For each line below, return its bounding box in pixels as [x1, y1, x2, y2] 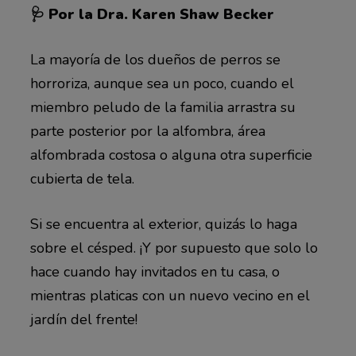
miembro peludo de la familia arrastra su [29, 97, 296, 117]
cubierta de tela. [29, 168, 134, 188]
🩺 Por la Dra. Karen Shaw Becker [29, 4, 274, 24]
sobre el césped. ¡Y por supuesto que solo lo [29, 238, 318, 257]
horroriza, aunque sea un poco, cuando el [29, 73, 294, 93]
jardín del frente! [29, 309, 137, 329]
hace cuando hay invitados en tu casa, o [29, 261, 280, 281]
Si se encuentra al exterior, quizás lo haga [29, 214, 297, 234]
